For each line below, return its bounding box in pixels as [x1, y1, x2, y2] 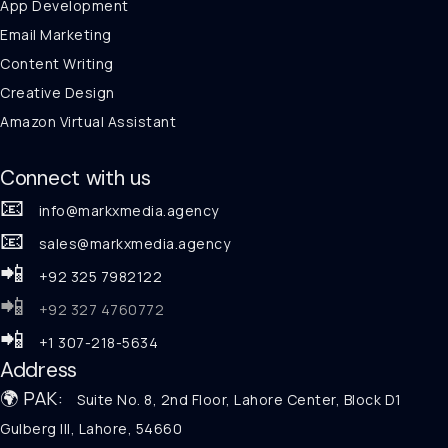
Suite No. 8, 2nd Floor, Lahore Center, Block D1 [63, 390, 402, 410]
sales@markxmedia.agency [24, 234, 230, 254]
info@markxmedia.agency [24, 201, 219, 221]
